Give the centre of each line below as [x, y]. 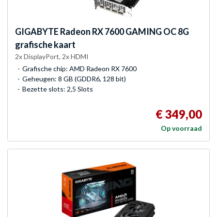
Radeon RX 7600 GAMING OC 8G [124, 31]
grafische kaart [45, 44]
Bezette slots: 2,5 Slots [58, 89]
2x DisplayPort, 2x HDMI [52, 56]
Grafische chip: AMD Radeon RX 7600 [79, 68]
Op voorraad [181, 128]
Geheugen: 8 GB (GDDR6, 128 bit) [74, 78]
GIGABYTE [37, 31]
